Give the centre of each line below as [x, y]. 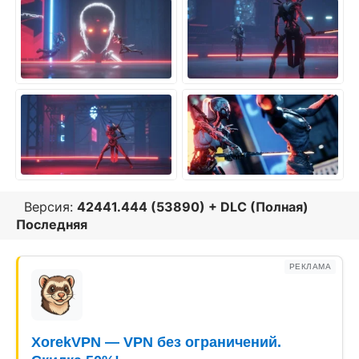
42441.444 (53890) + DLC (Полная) [193, 207]
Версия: [46, 207]
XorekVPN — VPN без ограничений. [156, 342]
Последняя [52, 224]
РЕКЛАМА [310, 266]
